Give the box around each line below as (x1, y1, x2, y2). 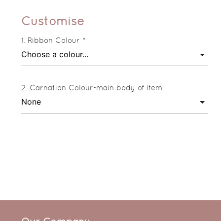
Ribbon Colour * (28, 36, 86, 45)
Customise (21, 14, 85, 28)
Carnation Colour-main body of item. (30, 83, 164, 92)
